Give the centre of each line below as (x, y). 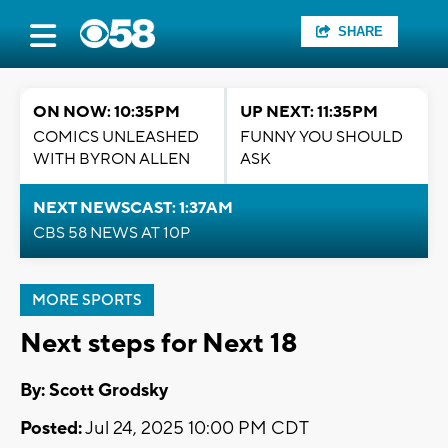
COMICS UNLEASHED (116, 137)
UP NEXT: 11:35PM (309, 112)
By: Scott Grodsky (94, 391)
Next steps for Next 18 (158, 343)
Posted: (51, 429)
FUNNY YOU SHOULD (321, 137)
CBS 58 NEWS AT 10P (111, 233)
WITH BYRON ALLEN (111, 159)
